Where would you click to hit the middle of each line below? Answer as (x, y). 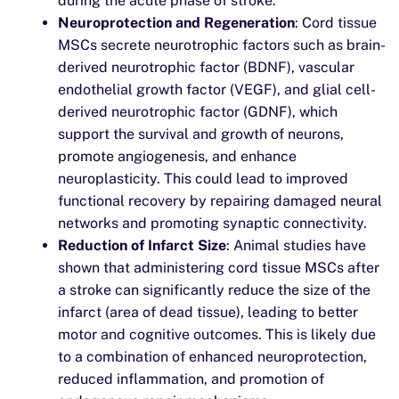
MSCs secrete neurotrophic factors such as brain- (222, 45)
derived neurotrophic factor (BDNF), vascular (206, 67)
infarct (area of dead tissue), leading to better (208, 312)
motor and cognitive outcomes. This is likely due (217, 334)
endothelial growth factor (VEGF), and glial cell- (217, 90)
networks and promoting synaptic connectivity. (212, 223)
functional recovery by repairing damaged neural (220, 201)
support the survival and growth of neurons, (201, 134)
